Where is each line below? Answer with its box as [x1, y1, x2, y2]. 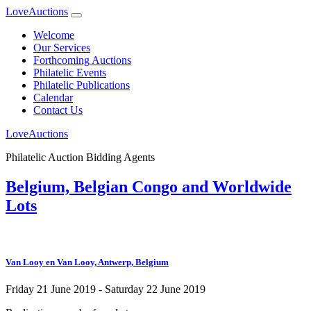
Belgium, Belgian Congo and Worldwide [6, 177, 292, 196]
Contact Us [33, 104, 83, 116]
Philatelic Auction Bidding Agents [6, 151, 155, 163]
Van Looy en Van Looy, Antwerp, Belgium [6, 256, 169, 267]
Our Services [33, 42, 90, 53]
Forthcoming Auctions [33, 54, 131, 66]
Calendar [33, 92, 73, 103]
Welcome [33, 29, 74, 41]
